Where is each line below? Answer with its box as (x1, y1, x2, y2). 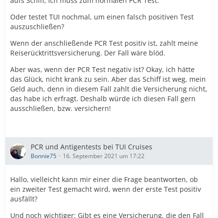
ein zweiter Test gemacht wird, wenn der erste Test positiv (10, 184, 201, 194)
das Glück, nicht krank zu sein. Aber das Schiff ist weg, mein (10, 74, 206, 84)
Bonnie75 (31, 152, 56, 160)
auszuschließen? (10, 22, 64, 31)
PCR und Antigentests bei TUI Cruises (31, 142, 152, 151)
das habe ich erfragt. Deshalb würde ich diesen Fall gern (10, 94, 196, 103)
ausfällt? (10, 194, 37, 203)
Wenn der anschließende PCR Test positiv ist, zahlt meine (10, 38, 198, 48)
